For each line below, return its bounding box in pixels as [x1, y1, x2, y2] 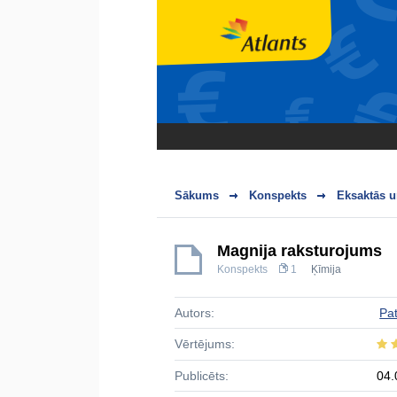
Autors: [175, 306, 214, 320]
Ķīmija [311, 263, 341, 276]
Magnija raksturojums [217, 242, 382, 260]
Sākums [175, 189, 219, 202]
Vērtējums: [175, 337, 235, 351]
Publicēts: [175, 369, 229, 383]
